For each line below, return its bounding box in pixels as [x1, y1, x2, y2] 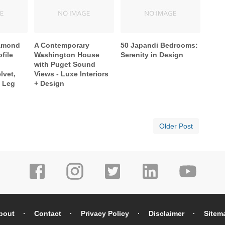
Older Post [159, 122, 193, 130]
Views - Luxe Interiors [34, 69, 109, 78]
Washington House [34, 50, 100, 59]
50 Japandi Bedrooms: [121, 41, 198, 49]
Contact [34, 209, 61, 217]
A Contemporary [34, 41, 90, 49]
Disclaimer [149, 209, 184, 217]
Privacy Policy [81, 209, 129, 217]
